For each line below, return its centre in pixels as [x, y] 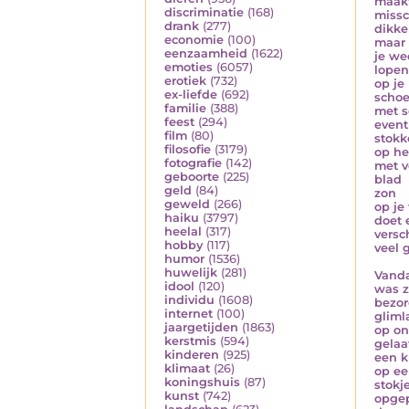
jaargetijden [201, 328]
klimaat [187, 369]
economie [194, 40]
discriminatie [204, 13]
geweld [187, 204]
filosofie [188, 150]
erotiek [185, 81]
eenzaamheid [206, 54]
